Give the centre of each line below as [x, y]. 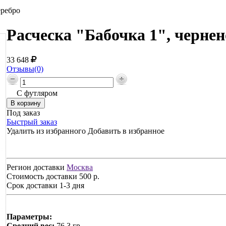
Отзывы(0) [25, 69]
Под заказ [23, 112]
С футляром [37, 93]
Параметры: [29, 216]
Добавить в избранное [126, 131]
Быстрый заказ [32, 122]
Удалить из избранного [46, 131]
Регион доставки [36, 167]
